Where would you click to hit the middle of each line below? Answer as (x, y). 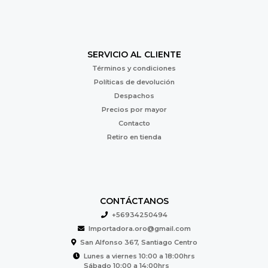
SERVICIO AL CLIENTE (134, 54)
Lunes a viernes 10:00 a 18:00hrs (139, 256)
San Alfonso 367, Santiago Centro (138, 242)
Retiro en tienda (134, 137)
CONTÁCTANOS (134, 201)
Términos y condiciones (134, 68)
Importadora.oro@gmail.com (139, 228)
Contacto (134, 123)
